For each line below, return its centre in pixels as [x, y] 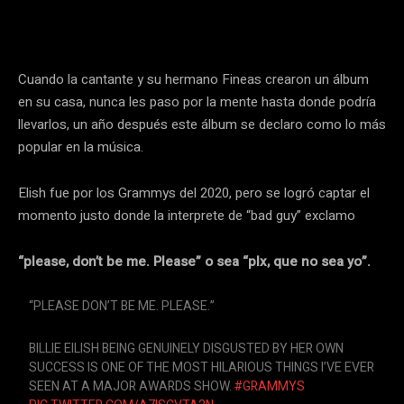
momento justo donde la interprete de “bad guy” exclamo [187, 216]
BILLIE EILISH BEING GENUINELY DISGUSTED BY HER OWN [187, 349]
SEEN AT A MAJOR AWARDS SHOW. [132, 386]
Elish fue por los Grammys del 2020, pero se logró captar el [194, 193]
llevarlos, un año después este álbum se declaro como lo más [202, 124]
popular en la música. [81, 147]
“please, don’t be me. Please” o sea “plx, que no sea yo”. [196, 262]
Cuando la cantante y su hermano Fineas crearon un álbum [193, 79]
